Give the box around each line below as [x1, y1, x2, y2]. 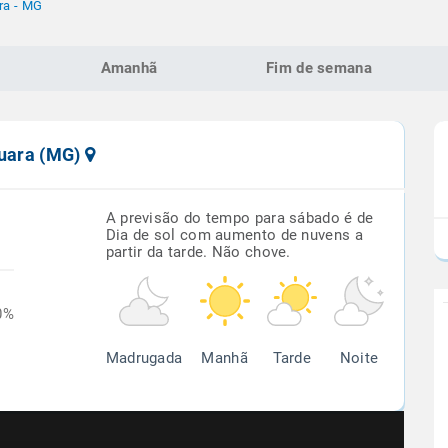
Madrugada [105, 349, 183, 367]
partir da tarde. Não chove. [105, 243, 291, 261]
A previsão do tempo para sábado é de [105, 209, 374, 227]
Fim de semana [266, 59, 372, 77]
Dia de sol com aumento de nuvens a [105, 226, 363, 244]
